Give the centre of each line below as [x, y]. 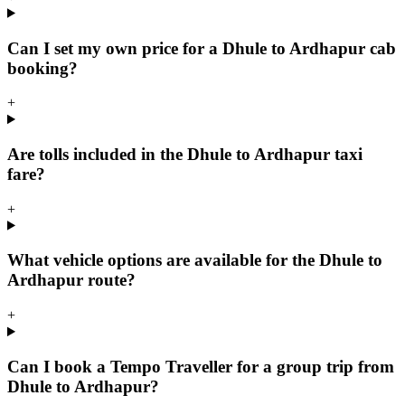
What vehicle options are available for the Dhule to [195, 260]
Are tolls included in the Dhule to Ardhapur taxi [185, 154]
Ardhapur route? [71, 280]
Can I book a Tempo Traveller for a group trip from [201, 366]
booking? [42, 68]
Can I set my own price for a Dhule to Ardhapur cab [202, 48]
